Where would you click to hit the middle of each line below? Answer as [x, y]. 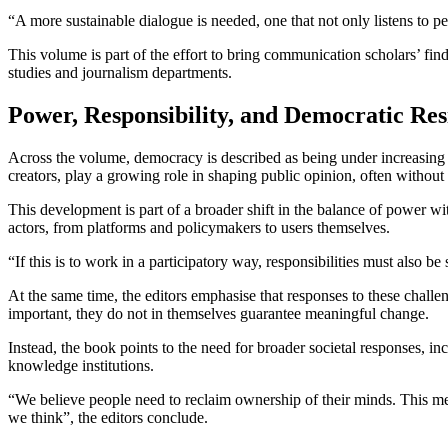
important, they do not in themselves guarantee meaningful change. [220, 314]
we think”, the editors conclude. [110, 418]
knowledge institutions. [83, 366]
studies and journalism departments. [120, 73]
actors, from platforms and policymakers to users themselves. [201, 228]
